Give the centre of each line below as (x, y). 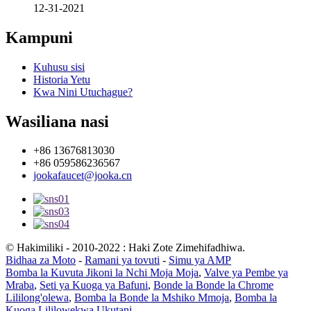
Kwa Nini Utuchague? (83, 92)
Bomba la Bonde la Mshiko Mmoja (152, 298)
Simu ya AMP (200, 260)
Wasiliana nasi (57, 121)
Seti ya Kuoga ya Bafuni (94, 285)
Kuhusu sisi (59, 67)
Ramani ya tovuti (122, 260)
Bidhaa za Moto (41, 260)
